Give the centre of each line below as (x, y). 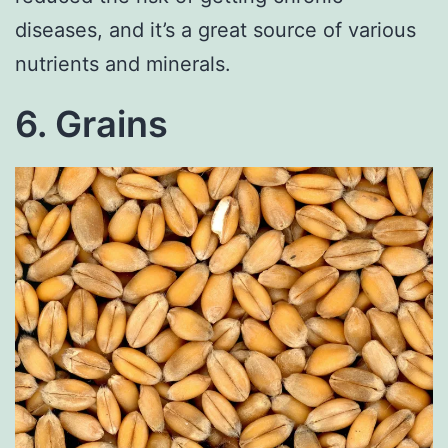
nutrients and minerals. (123, 64)
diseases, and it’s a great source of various (215, 30)
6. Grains (91, 124)
